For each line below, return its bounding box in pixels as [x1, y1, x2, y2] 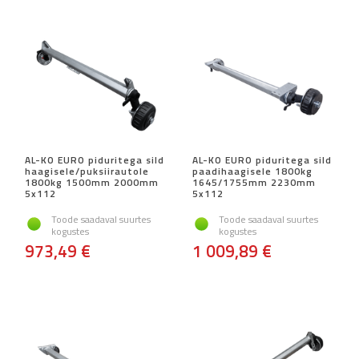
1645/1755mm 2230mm [192, 175, 316, 191]
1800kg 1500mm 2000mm [25, 175, 159, 191]
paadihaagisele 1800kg [192, 163, 313, 179]
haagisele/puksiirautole [25, 163, 149, 179]
